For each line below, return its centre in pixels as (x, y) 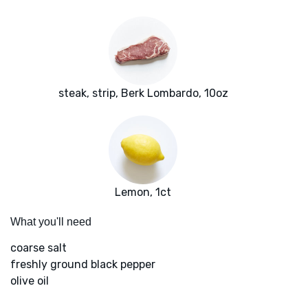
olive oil (30, 281)
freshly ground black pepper (83, 265)
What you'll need (51, 222)
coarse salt (38, 248)
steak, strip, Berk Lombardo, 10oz (143, 93)
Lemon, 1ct (143, 192)
